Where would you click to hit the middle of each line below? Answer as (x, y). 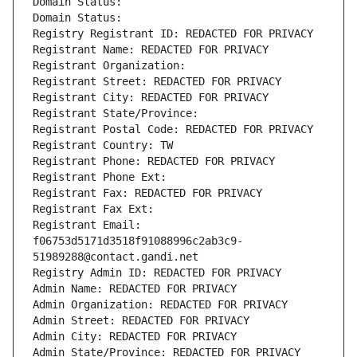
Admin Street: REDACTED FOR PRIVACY (141, 321)
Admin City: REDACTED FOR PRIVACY (135, 337)
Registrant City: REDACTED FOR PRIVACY (151, 98)
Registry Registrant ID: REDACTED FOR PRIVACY (173, 34)
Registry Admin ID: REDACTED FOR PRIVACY (157, 273)
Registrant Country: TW (103, 145)
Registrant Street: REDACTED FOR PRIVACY (157, 82)
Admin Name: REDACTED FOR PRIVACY (135, 289)
